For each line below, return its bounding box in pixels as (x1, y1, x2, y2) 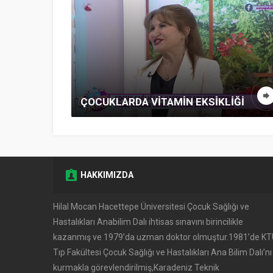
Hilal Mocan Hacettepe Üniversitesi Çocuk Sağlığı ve (53, 202, 249, 211)
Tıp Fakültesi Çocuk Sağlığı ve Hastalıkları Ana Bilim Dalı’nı (53, 247, 272, 257)
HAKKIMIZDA (80, 170, 133, 180)
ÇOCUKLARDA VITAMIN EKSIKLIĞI (80, 96, 244, 108)
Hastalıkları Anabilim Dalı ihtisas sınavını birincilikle (53, 217, 243, 227)
